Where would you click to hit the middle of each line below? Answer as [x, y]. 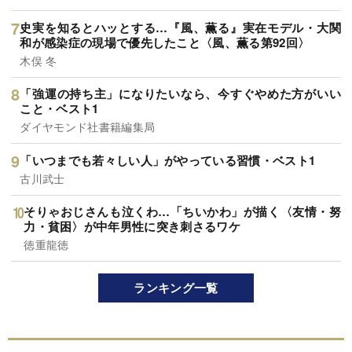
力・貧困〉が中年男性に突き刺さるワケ [132, 227]
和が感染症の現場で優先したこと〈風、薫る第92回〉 [165, 42]
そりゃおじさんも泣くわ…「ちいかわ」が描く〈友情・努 [182, 212]
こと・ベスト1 [59, 109]
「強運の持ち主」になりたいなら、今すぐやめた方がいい [180, 94]
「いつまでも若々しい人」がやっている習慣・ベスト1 [168, 160]
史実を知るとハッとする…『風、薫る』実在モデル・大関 [180, 27]
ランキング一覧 [176, 288]
